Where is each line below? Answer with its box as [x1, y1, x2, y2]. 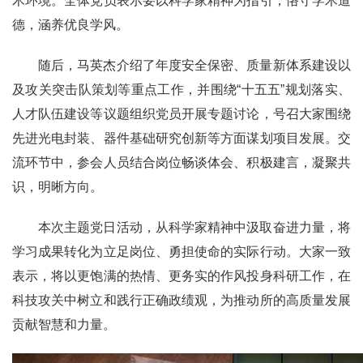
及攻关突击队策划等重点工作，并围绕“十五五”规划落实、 [12, 82, 351, 96]
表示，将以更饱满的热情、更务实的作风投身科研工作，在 [12, 268, 351, 283]
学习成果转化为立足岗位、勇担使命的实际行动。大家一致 [12, 244, 351, 258]
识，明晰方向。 [12, 179, 103, 194]
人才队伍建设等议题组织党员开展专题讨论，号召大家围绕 [12, 106, 351, 121]
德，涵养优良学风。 [12, 17, 129, 32]
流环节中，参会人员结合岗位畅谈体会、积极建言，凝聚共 [12, 155, 351, 169]
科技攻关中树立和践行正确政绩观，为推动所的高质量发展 [12, 293, 351, 307]
